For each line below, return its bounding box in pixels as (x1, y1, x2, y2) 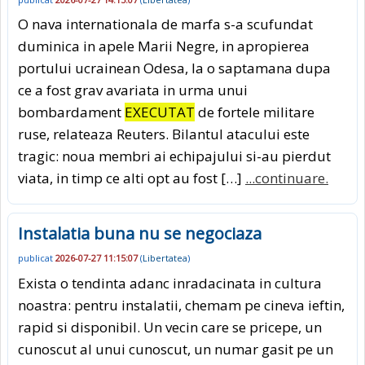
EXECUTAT (125, 103, 195, 122)
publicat (18, 252, 55, 265)
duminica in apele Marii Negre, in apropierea (18, 37, 310, 56)
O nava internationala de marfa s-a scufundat (18, 15, 313, 34)
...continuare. (245, 169, 328, 188)
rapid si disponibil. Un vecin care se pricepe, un (18, 317, 322, 336)
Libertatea (143, 252, 187, 265)
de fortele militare (195, 103, 314, 122)
